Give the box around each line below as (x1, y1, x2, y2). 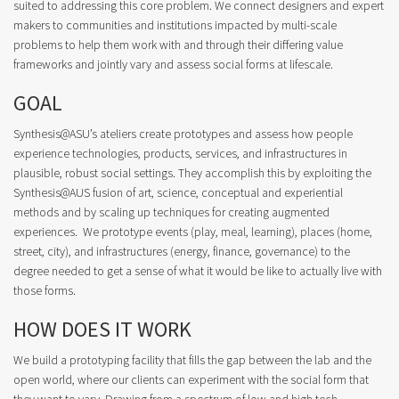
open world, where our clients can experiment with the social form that (13, 371, 369, 389)
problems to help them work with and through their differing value (13, 37, 343, 54)
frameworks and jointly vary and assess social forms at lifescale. (13, 56, 333, 74)
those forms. (13, 282, 76, 300)
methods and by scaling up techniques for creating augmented (13, 204, 330, 222)
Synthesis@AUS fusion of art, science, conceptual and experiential (13, 184, 343, 202)
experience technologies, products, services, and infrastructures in (13, 145, 347, 163)
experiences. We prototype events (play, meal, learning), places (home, (13, 224, 372, 241)
